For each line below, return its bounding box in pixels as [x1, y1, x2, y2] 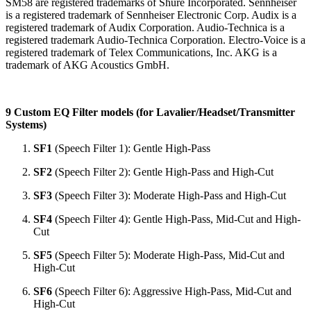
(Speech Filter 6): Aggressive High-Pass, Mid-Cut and [52, 285, 292, 297]
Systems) [6, 118, 47, 131]
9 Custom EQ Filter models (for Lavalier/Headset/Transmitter [6, 106, 295, 118]
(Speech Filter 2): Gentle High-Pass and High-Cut [52, 165, 274, 178]
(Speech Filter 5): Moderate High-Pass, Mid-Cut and [52, 249, 285, 261]
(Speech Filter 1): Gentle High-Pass [52, 142, 210, 154]
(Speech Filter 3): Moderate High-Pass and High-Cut [52, 189, 286, 201]
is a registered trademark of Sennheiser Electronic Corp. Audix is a [6, 8, 296, 21]
